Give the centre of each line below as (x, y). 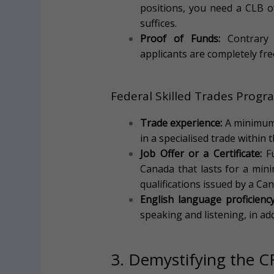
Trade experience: (181, 123)
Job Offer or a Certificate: (201, 154)
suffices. (159, 24)
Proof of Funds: (180, 39)
